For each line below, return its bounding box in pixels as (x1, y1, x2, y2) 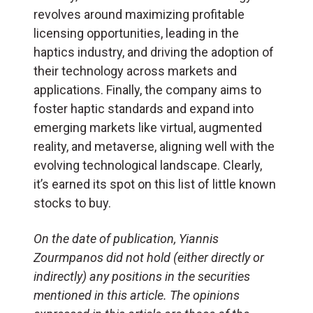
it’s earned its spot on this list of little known (34, 176, 276, 191)
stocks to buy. (34, 195, 111, 210)
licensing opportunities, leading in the (34, 25, 239, 41)
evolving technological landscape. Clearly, (34, 157, 262, 173)
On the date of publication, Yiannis (34, 231, 219, 246)
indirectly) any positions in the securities (34, 268, 250, 284)
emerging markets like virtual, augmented (34, 119, 262, 135)
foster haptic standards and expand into (34, 101, 254, 116)
